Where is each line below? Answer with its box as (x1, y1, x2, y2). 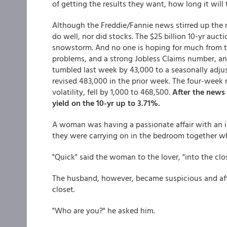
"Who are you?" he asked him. (52, 204, 155, 216)
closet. (52, 183, 75, 195)
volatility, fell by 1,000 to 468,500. (52, 86, 172, 98)
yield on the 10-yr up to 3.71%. (52, 97, 160, 109)
